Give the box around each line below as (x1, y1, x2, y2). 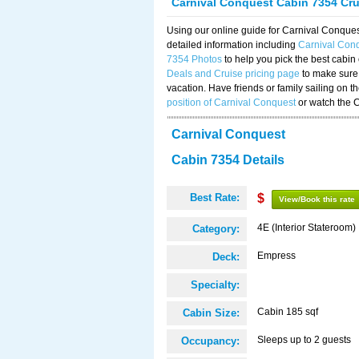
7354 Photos (167, 54, 222, 65)
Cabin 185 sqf (257, 306, 318, 317)
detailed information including (167, 39, 298, 50)
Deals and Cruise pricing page (167, 68, 300, 79)
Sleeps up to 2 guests (257, 334, 351, 345)
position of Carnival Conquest (167, 97, 296, 108)
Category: (192, 223, 240, 235)
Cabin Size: (183, 307, 240, 319)
